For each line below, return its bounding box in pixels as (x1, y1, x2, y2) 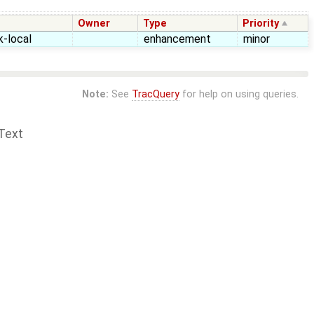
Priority (243, 18, 280, 30)
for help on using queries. (179, 88, 299, 101)
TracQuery (131, 88, 179, 101)
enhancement (144, 32, 211, 46)
